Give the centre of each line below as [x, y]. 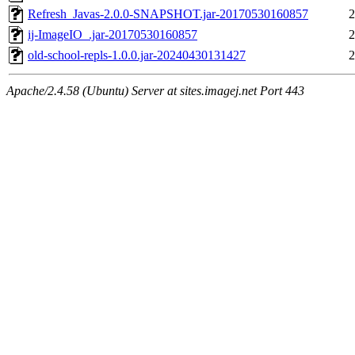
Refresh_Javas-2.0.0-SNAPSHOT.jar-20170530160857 [168, 14]
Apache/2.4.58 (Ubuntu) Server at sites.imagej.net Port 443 [155, 91]
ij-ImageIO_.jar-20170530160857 [113, 35]
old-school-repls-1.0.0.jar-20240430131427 [137, 55]
